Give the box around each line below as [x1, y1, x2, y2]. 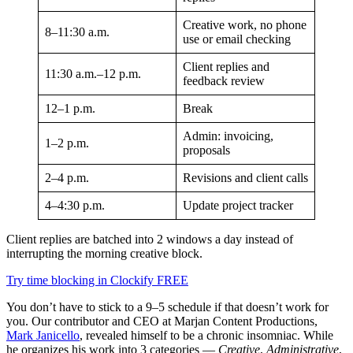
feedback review [183, 74, 265, 88]
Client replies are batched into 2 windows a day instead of [6, 232, 293, 247]
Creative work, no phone [183, 18, 307, 32]
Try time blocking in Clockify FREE [6, 273, 188, 288]
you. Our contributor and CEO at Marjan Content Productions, [6, 314, 318, 329]
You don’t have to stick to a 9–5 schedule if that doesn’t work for [6, 300, 329, 314]
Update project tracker [183, 199, 293, 213]
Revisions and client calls [183, 171, 308, 185]
